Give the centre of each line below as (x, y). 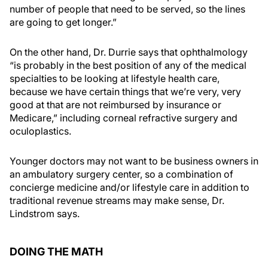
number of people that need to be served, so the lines (127, 9)
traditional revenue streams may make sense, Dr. (117, 200)
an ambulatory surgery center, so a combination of (121, 174)
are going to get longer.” (63, 22)
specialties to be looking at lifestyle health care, (115, 78)
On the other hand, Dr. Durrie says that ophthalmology (129, 52)
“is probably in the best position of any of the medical (128, 65)
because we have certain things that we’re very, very (125, 92)
